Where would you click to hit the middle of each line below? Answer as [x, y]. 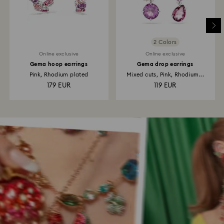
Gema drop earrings [165, 64]
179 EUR [59, 86]
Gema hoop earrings [59, 64]
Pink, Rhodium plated [59, 75]
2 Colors [165, 42]
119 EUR [165, 86]
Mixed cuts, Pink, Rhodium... [165, 75]
